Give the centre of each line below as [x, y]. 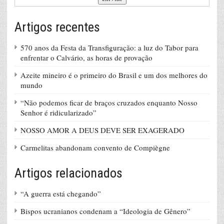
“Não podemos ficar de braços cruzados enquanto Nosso [109, 103]
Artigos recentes [57, 27]
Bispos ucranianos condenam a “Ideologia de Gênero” [105, 211]
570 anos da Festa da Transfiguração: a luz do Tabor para [109, 48]
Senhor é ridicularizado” [58, 113]
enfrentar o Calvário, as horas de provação [86, 58]
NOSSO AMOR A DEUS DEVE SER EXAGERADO [102, 130]
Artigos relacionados [68, 173]
